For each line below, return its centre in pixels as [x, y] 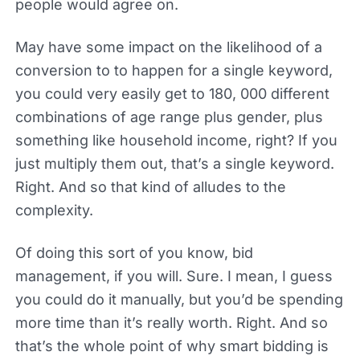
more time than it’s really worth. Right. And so [171, 322]
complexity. [54, 210]
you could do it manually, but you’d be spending [179, 299]
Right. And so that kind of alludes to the [150, 186]
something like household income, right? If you [176, 140]
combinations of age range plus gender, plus [169, 117]
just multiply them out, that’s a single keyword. [174, 163]
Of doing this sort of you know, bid [134, 252]
